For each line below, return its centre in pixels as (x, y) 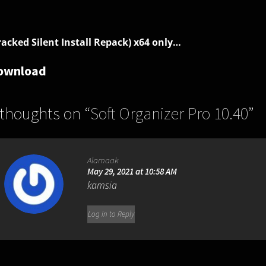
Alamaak (103, 160)
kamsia (102, 186)
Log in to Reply (111, 214)
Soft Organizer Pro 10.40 (169, 113)
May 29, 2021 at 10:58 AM (132, 172)
